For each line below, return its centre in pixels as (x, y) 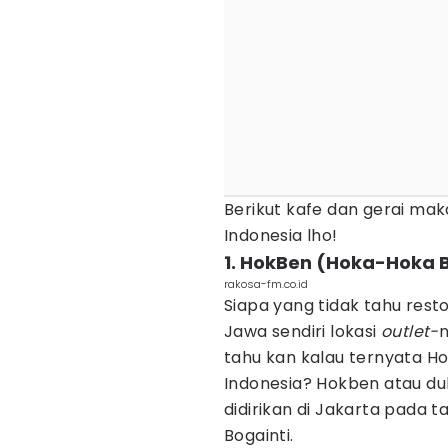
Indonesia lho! (281, 235)
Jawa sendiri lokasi (302, 331)
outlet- (410, 331)
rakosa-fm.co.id (266, 284)
